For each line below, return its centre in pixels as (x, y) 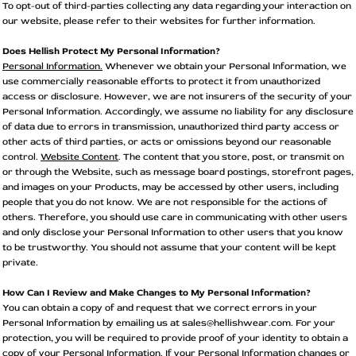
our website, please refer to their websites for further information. (159, 21)
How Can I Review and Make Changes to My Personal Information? (157, 292)
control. (21, 157)
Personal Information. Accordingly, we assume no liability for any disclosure (178, 111)
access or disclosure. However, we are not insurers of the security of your (177, 96)
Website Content (79, 157)
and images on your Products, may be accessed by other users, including (170, 187)
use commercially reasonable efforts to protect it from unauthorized (161, 81)
